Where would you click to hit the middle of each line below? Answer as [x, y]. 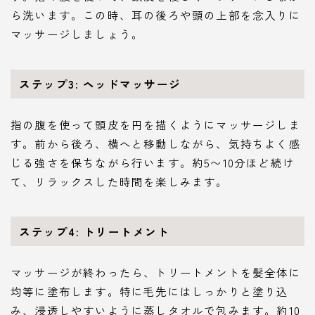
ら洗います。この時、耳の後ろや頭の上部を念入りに [156, 15]
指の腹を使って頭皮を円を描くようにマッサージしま [156, 125]
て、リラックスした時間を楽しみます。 [120, 182]
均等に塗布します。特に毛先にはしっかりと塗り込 [150, 291]
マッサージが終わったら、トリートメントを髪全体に [156, 272]
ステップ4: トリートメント [95, 232]
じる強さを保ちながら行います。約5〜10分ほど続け [153, 163]
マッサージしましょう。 [77, 34]
